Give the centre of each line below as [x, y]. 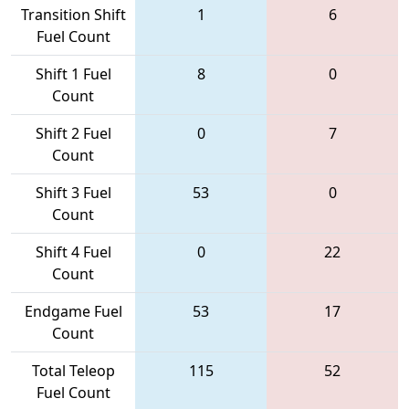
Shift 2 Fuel [73, 133]
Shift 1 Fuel [73, 73]
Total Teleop [73, 370]
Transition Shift [73, 14]
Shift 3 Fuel [73, 192]
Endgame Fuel [73, 311]
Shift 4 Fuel [73, 252]
